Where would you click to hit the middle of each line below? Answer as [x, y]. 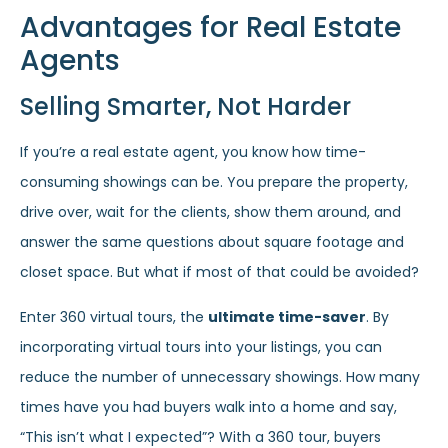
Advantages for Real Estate [210, 28]
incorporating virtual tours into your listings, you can [201, 346]
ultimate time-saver [287, 316]
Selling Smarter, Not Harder [185, 107]
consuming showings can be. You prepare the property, [214, 182]
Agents [70, 61]
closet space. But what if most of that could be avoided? [219, 272]
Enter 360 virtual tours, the [114, 316]
